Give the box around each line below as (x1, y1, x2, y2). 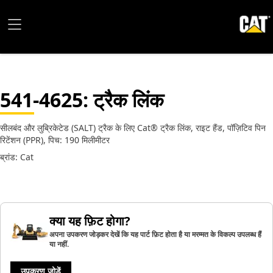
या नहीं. (49, 239, 69, 249)
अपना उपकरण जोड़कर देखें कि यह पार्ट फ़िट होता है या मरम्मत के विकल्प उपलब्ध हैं (49, 229, 261, 239)
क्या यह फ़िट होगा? (49, 213, 130, 229)
